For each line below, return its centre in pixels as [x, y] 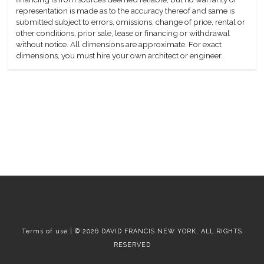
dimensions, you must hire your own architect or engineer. [120, 56]
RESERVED [132, 245]
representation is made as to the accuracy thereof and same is [126, 11]
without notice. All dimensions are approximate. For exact [119, 44]
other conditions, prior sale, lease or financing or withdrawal [123, 33]
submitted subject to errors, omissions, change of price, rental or [131, 22]
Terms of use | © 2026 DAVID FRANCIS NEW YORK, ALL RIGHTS [132, 231]
